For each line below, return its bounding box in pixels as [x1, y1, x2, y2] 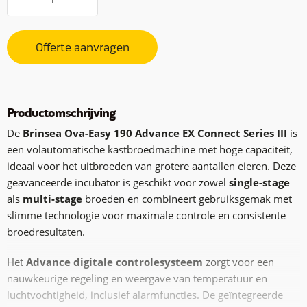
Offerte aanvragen [35, 40, 130, 56]
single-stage [229, 175, 290, 189]
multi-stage [23, 192, 82, 206]
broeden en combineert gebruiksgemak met [82, 192, 292, 206]
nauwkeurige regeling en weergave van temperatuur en [7, 271, 267, 285]
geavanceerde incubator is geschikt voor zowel [7, 175, 229, 189]
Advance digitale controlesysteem [26, 255, 203, 269]
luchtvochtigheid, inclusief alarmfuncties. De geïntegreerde [7, 288, 283, 302]
